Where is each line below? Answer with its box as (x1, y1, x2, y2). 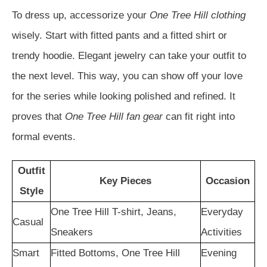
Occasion (206, 175, 250, 187)
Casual (13, 216, 44, 228)
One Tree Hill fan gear (65, 111, 163, 122)
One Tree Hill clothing (150, 10, 246, 21)
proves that (12, 111, 65, 122)
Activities (201, 226, 242, 238)
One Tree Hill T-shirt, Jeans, (51, 206, 176, 218)
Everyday (201, 206, 243, 218)
